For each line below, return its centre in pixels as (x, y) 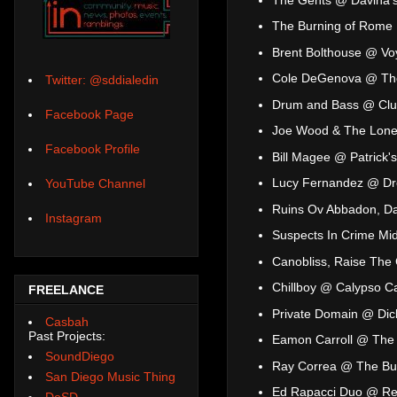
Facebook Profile (93, 149)
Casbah (67, 321)
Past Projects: (67, 335)
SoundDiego (80, 356)
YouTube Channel (95, 184)
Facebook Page (90, 115)
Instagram (74, 218)
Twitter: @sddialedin (102, 80)
